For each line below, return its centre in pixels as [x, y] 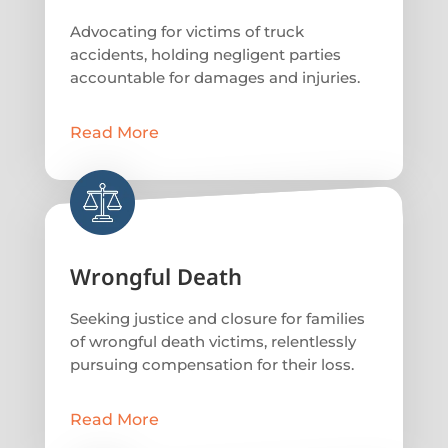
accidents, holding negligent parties [205, 55]
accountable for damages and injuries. [214, 78]
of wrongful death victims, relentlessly [212, 342]
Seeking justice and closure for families [217, 319]
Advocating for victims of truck [186, 32]
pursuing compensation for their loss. [211, 365]
